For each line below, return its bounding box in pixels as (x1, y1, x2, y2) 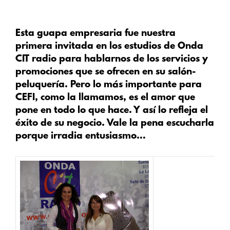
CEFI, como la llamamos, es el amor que (15, 92, 195, 104)
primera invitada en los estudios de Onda (15, 41, 203, 52)
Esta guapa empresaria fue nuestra (15, 28, 176, 40)
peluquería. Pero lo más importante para (15, 80, 202, 91)
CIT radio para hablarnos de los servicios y (15, 54, 208, 65)
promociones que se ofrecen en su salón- (15, 67, 196, 78)
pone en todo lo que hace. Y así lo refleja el (15, 105, 208, 117)
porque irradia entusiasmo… (15, 131, 146, 142)
